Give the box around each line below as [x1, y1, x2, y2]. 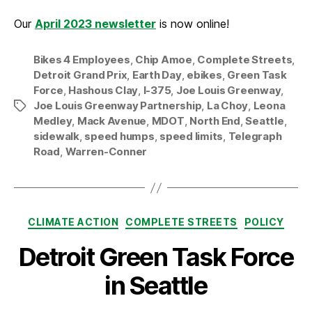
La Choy [206, 99, 249, 113]
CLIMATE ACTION [28, 216, 119, 228]
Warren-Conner [65, 145, 148, 159]
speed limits [159, 130, 224, 143]
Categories [155, 212, 217, 227]
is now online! [156, 17, 229, 31]
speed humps [84, 130, 155, 143]
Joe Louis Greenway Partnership [33, 99, 202, 113]
